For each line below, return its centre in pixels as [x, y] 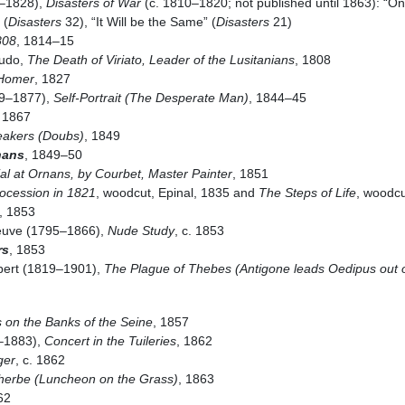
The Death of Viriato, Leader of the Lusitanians [160, 60]
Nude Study [141, 231]
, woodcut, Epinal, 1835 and [177, 193]
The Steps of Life [307, 193]
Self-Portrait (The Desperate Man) [151, 98]
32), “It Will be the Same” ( [138, 22]
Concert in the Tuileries [110, 340]
